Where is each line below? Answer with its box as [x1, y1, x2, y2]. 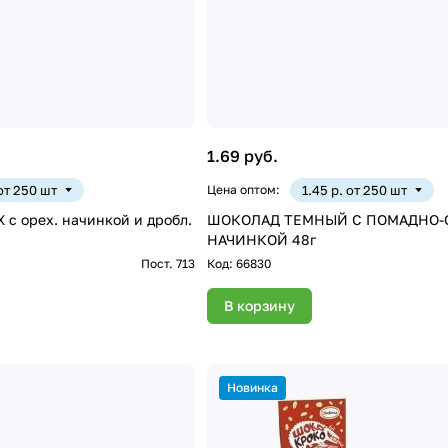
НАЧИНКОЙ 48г [206, 230, 316, 248]
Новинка [226, 379, 278, 395]
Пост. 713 [140, 255, 195, 271]
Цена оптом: [206, 181, 280, 197]
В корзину [223, 296, 295, 314]
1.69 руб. [206, 145, 278, 166]
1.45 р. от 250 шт [301, 181, 407, 198]
